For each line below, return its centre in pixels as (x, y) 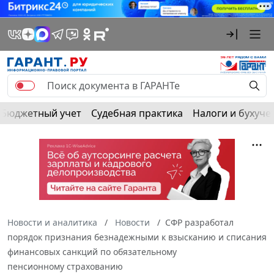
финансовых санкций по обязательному (92, 251)
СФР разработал (199, 222)
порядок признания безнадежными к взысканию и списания (137, 237)
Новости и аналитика (52, 222)
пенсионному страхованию (65, 266)
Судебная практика (137, 113)
